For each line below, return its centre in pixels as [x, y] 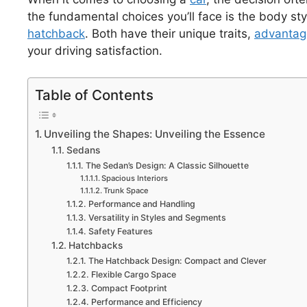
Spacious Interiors [134, 178]
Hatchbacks [95, 245]
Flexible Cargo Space [133, 274]
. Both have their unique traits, [170, 34]
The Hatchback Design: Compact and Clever [177, 260]
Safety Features [120, 231]
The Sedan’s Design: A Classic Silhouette [167, 165]
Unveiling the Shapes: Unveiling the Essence [155, 134]
